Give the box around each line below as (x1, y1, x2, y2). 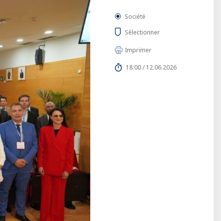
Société (125, 12, 146, 21)
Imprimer (125, 46, 151, 54)
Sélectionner (125, 28, 160, 37)
